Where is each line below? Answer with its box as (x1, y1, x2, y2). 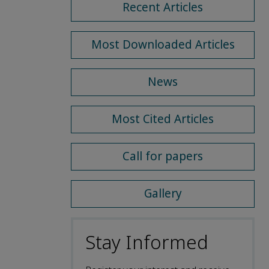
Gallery (144, 185, 182, 202)
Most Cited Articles (112, 110, 214, 127)
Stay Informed (85, 229, 208, 256)
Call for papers (122, 148, 203, 165)
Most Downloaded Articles (91, 36, 235, 53)
